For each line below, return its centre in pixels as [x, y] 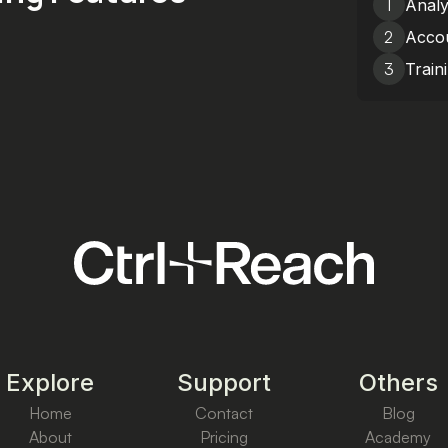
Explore [50, 382]
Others [398, 382]
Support [224, 382]
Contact [224, 412]
